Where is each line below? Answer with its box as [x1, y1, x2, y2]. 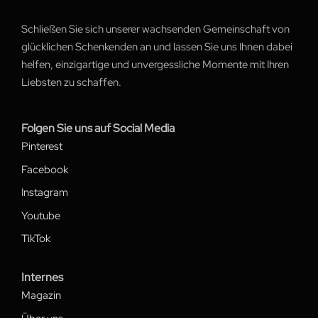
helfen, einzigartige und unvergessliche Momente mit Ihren [21, 57, 289, 72]
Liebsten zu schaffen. [21, 75, 124, 90]
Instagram [21, 185, 68, 200]
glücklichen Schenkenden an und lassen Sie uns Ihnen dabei [21, 40, 292, 55]
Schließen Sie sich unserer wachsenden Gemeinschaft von [21, 22, 290, 37]
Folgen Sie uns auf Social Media [21, 121, 175, 136]
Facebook [21, 162, 68, 177]
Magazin [21, 288, 61, 303]
